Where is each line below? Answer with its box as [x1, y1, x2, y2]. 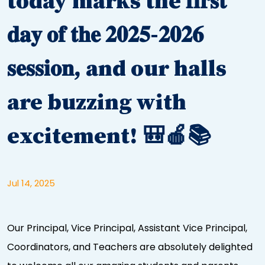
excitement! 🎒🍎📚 [7, 122, 211, 151]
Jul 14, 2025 [7, 176, 55, 189]
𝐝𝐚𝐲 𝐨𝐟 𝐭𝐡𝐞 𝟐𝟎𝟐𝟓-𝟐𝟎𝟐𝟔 [7, 21, 203, 50]
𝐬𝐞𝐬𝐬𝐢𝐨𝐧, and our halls [7, 54, 227, 83]
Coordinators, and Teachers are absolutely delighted [7, 240, 253, 254]
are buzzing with [7, 88, 186, 117]
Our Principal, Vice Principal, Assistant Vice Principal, [7, 221, 247, 235]
